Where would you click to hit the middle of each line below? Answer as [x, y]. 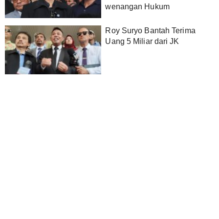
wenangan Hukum [137, 7]
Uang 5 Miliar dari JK [142, 41]
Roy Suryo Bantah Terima [150, 31]
